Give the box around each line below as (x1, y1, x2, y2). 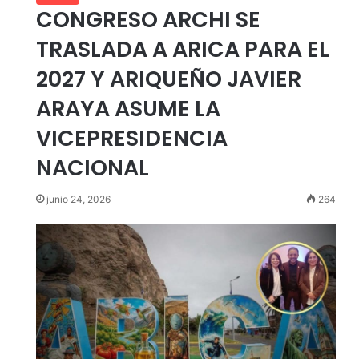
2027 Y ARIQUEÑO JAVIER (35, 64, 301, 95)
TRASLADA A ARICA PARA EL (35, 34, 329, 65)
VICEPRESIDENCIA (35, 123, 228, 154)
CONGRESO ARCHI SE (35, 5, 260, 35)
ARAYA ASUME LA (35, 94, 220, 124)
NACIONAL (35, 153, 149, 184)
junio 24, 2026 (46, 193, 111, 206)
